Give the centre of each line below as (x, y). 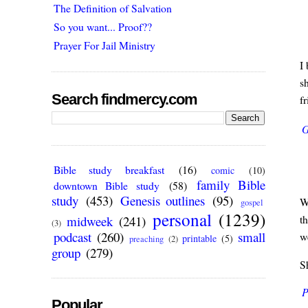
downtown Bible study (107, 186)
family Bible (231, 185)
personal (182, 220)
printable (199, 239)
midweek (89, 221)
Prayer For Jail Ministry (105, 45)
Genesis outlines (163, 201)
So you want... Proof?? (103, 26)
